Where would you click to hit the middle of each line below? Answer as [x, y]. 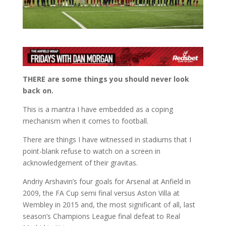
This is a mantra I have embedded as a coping [98, 109]
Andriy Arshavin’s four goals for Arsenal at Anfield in [106, 182]
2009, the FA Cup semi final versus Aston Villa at [101, 193]
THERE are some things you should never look [106, 79]
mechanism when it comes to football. [85, 121]
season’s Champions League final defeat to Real [101, 216]
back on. [38, 91]
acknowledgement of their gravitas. [80, 163]
